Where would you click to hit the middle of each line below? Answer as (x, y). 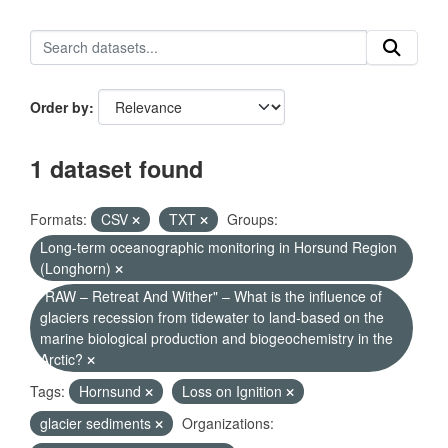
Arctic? (63, 359)
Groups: (252, 219)
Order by (59, 107)
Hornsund (112, 391)
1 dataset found (116, 168)
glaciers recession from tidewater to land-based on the (212, 317)
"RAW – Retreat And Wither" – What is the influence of (211, 296)
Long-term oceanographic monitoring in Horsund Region (218, 247)
